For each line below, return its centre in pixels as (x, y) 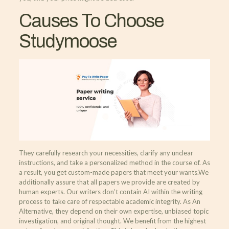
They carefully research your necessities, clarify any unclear (106, 153)
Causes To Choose (91, 21)
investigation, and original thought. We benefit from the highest (112, 221)
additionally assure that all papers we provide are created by (109, 182)
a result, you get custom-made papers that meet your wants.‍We (113, 173)
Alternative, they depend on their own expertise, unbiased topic (113, 211)
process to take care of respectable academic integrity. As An (109, 202)
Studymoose (67, 41)
